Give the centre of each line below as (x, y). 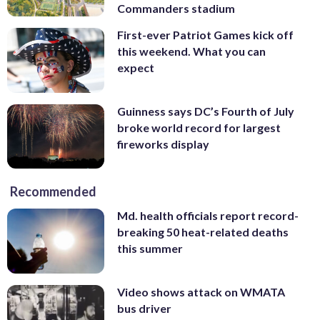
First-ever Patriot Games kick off (205, 35)
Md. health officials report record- (208, 216)
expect (136, 68)
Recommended (53, 192)
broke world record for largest (199, 127)
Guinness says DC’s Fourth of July (206, 111)
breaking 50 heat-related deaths (203, 232)
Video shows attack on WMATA (201, 292)
